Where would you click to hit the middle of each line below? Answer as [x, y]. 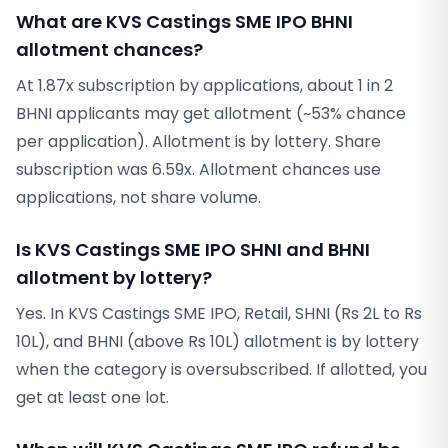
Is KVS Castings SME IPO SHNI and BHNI [193, 249]
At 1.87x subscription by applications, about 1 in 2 [204, 85]
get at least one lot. [92, 397]
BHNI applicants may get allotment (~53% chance [211, 113]
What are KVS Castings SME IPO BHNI [184, 21]
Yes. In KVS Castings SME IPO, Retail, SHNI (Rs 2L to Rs [219, 313]
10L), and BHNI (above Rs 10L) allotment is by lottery [217, 341]
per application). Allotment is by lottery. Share [198, 141]
